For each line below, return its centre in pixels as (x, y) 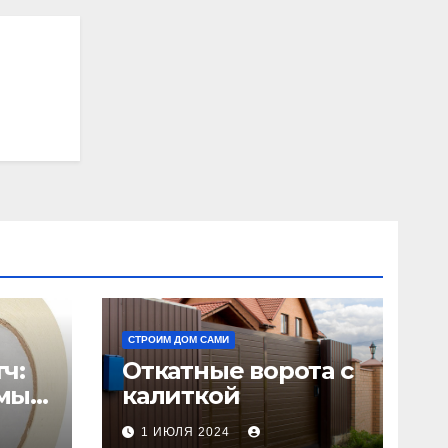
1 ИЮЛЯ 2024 (187, 431)
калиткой (181, 395)
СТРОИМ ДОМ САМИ (178, 339)
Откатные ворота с (237, 370)
